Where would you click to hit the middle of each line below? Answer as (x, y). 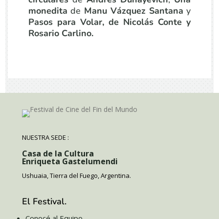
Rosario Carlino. (61, 33)
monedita (49, 11)
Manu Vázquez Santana (135, 11)
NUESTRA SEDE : (45, 137)
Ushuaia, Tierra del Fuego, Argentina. (76, 175)
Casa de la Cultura (58, 153)
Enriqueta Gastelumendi (70, 161)
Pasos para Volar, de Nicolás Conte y (109, 22)
